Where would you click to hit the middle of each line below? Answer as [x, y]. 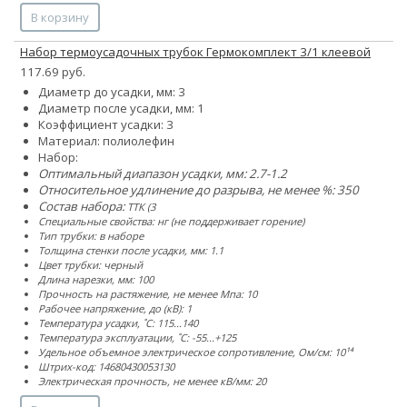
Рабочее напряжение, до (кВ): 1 [115, 308]
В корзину [60, 17]
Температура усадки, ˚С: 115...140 [118, 323]
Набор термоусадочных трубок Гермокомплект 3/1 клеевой [195, 51]
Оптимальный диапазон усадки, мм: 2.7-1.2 [163, 173]
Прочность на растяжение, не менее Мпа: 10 [148, 293]
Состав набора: [83, 206]
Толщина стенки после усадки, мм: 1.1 [131, 250]
